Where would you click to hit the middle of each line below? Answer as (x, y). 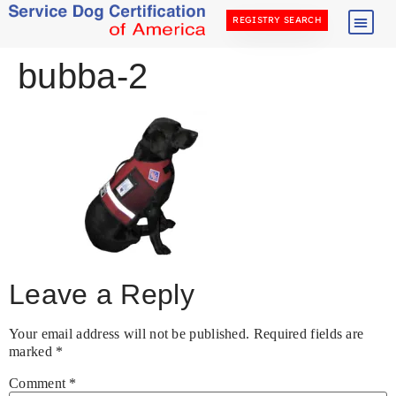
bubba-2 (83, 76)
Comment (39, 384)
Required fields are (308, 334)
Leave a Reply (102, 295)
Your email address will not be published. (129, 334)
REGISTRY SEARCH (277, 19)
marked (33, 352)
